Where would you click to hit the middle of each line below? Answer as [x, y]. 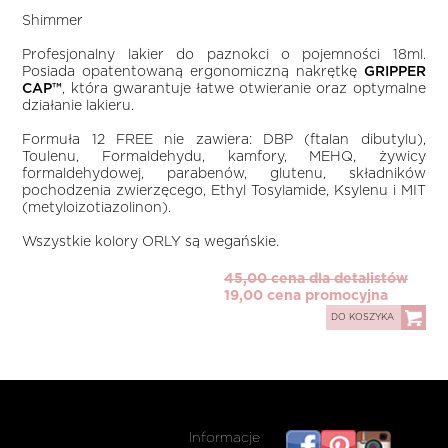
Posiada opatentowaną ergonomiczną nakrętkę [193, 72]
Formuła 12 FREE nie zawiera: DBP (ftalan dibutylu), [224, 140]
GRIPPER [394, 72]
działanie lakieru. [78, 106]
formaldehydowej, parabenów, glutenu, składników [224, 174]
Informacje [224, 438]
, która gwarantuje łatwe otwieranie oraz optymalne [244, 89]
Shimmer [53, 21]
